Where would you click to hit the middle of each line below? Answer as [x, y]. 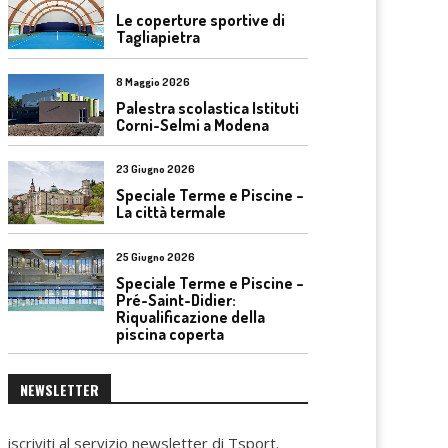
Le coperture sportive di [200, 20]
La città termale [171, 212]
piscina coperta [170, 333]
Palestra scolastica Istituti [207, 107]
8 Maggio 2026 [153, 81]
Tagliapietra [158, 37]
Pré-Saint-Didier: [176, 299]
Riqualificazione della [190, 316]
